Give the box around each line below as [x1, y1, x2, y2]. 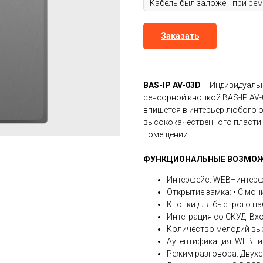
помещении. [143, 130, 190, 140]
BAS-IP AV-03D [143, 80, 201, 90]
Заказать [161, 31, 199, 41]
